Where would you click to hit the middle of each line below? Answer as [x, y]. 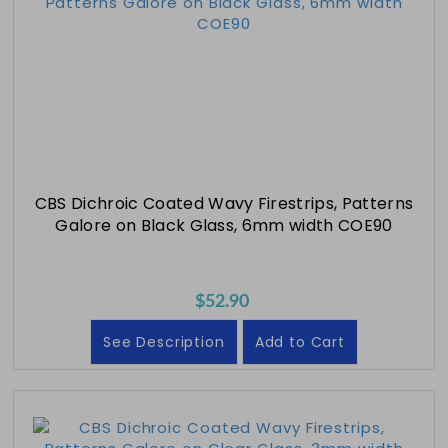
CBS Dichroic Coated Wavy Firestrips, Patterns [224, 203]
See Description [164, 341]
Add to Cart [299, 341]
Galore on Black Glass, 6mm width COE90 [224, 225]
